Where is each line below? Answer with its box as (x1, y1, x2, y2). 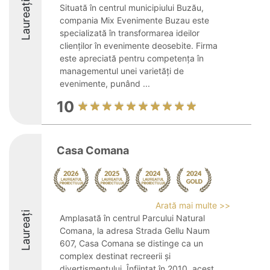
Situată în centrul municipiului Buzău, (60, 2, 204, 13)
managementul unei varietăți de (60, 66, 184, 76)
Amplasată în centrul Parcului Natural (60, 213, 205, 223)
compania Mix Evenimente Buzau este (60, 15, 209, 25)
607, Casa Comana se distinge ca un (60, 238, 203, 248)
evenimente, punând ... (60, 78, 150, 89)
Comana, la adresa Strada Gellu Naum (60, 225, 210, 236)
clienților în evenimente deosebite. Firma (60, 40, 218, 51)
